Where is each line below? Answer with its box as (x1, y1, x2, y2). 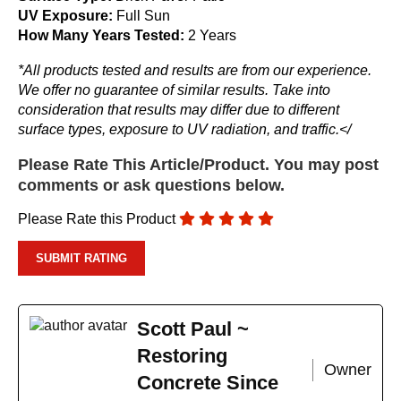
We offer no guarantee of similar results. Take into (18, 82, 330, 98)
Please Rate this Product (18, 211, 175, 226)
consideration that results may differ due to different (18, 102, 339, 117)
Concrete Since (137, 371, 278, 394)
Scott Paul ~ (137, 318, 249, 340)
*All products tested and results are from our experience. (18, 63, 371, 78)
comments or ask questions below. (18, 176, 285, 194)
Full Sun (113, 8, 170, 23)
